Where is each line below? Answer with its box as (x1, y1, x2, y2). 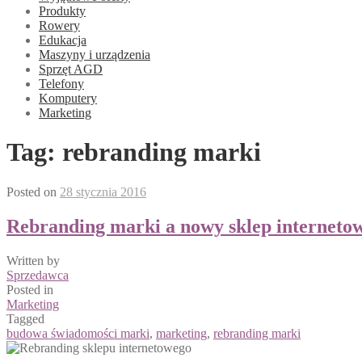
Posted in (6, 282, 53, 297)
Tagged (6, 311, 44, 326)
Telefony (39, 77, 84, 90)
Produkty (39, 4, 86, 18)
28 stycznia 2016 (60, 184, 146, 199)
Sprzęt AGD (39, 62, 103, 76)
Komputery (39, 91, 97, 105)
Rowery (39, 19, 80, 32)
